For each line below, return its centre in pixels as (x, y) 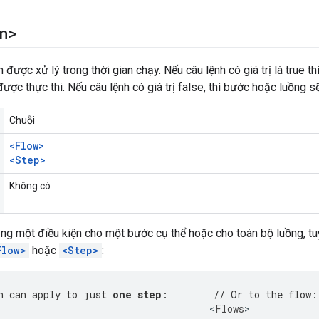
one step (137, 295)
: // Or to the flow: (240, 295)
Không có (30, 186)
